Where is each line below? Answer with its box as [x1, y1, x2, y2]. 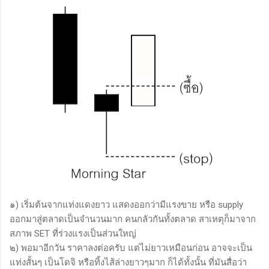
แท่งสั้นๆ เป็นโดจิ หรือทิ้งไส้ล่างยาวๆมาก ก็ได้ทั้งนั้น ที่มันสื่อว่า [10, 256, 247, 268]
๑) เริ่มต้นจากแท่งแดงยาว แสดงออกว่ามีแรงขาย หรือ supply [10, 199, 243, 210]
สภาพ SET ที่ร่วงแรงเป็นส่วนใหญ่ [10, 228, 136, 239]
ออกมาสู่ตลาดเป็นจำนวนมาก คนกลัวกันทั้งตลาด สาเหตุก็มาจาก [10, 213, 256, 225]
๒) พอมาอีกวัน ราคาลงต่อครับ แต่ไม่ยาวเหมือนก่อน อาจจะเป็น [10, 242, 252, 253]
